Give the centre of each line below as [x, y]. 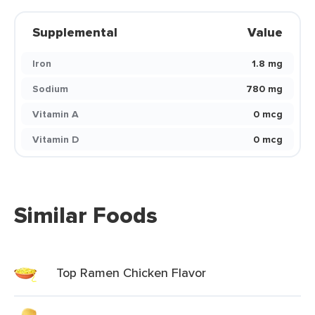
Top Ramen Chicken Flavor [131, 272]
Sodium [50, 89]
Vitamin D [56, 139]
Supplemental [75, 32]
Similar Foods [86, 215]
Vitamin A [56, 114]
